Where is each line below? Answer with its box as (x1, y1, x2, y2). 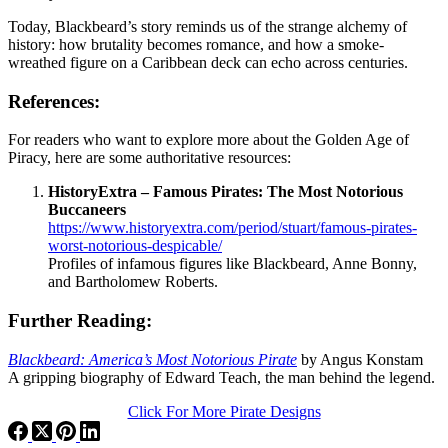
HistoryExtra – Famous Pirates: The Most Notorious (48, 183, 403, 201)
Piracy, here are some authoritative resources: (8, 149, 291, 167)
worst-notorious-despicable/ (48, 237, 222, 255)
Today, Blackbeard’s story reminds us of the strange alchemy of (8, 17, 407, 35)
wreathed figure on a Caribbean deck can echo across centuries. (8, 53, 408, 71)
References (8, 90, 94, 112)
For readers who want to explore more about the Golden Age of (8, 131, 409, 149)
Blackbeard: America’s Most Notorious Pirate (8, 350, 297, 368)
